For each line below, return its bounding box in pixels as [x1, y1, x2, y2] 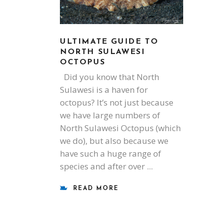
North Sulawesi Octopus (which [60, 122, 181, 134]
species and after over [60, 161, 147, 172]
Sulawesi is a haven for [60, 84, 148, 96]
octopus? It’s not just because [60, 97, 173, 109]
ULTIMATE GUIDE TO [60, 38, 159, 46]
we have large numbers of [60, 110, 160, 121]
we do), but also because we [60, 135, 168, 147]
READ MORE [73, 186, 119, 192]
